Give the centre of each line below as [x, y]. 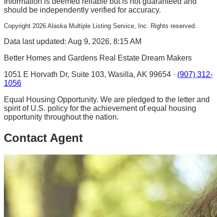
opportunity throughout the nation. [61, 117]
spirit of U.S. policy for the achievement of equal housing [100, 108]
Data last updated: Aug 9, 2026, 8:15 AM [73, 42]
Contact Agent [43, 138]
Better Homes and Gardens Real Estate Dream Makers [98, 58]
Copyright [18, 26]
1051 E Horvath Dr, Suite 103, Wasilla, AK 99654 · [90, 75]
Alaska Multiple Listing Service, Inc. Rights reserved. [121, 26]
